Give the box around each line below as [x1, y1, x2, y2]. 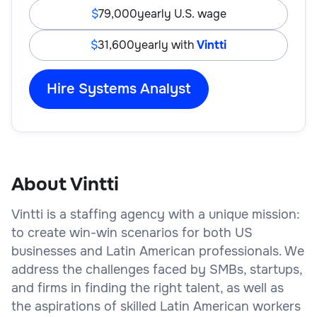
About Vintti [11, 172, 119, 196]
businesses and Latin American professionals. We [11, 243, 304, 259]
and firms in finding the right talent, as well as [11, 279, 284, 296]
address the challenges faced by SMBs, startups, [11, 261, 302, 277]
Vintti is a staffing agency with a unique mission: [11, 206, 300, 222]
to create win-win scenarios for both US [11, 224, 253, 241]
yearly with [134, 37, 197, 52]
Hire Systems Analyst [47, 79, 191, 98]
